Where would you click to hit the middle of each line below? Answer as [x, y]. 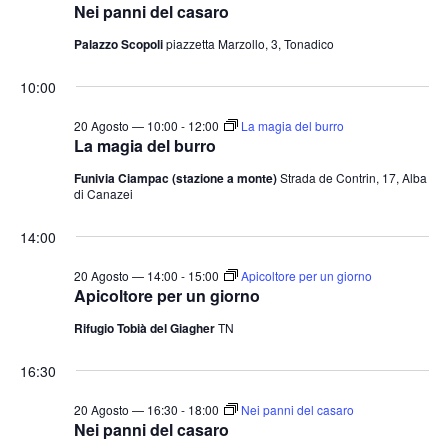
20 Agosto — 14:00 [125, 275]
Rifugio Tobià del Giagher [145, 327]
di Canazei [103, 193]
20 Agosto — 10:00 [125, 125]
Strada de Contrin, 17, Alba [353, 177]
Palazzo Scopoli [119, 43]
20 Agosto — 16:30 [125, 409]
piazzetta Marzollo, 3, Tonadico [249, 43]
